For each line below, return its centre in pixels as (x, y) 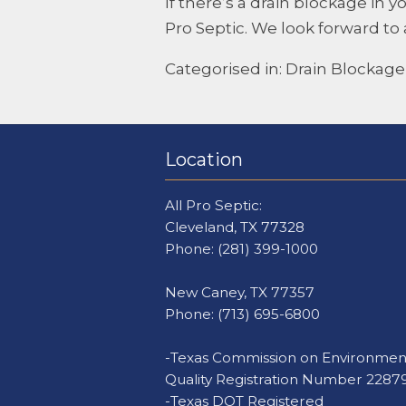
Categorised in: (225, 69)
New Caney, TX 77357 (240, 293)
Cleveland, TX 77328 (235, 227)
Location (204, 159)
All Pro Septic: (213, 206)
